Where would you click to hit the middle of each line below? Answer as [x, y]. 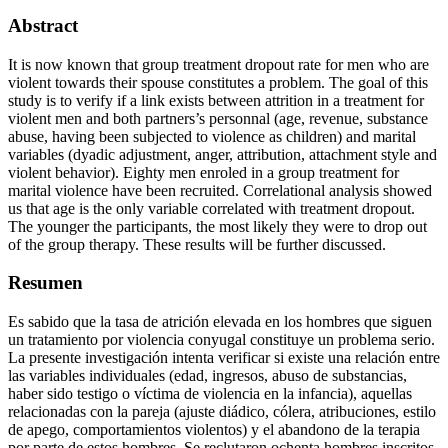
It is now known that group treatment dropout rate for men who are [218, 64]
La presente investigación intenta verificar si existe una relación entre [224, 358]
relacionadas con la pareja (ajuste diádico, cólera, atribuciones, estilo [222, 412]
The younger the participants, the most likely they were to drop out [217, 226]
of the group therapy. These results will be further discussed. [197, 244]
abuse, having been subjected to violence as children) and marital [212, 136]
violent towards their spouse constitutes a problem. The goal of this [218, 82]
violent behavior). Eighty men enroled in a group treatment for [203, 172]
